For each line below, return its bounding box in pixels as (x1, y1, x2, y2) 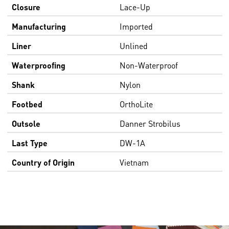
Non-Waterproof (119, 58, 178, 72)
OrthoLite (119, 97, 153, 110)
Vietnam (119, 155, 149, 169)
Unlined (119, 39, 148, 52)
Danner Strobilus (119, 117, 180, 130)
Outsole (11, 117, 40, 130)
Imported (119, 19, 153, 33)
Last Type (11, 136, 48, 149)
